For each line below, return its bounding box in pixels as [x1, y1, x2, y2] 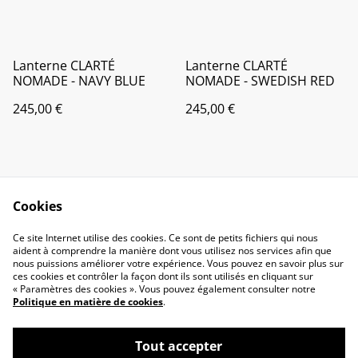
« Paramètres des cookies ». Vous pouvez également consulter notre [13, 282, 316, 296]
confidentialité [70, 279, 157, 297]
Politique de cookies [184, 264, 305, 282]
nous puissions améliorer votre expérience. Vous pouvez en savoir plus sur [13, 257, 344, 270]
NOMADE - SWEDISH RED [185, 72, 335, 90]
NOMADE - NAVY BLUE [13, 72, 145, 90]
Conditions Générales [179, 249, 310, 267]
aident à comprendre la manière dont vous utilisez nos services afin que [13, 244, 332, 257]
